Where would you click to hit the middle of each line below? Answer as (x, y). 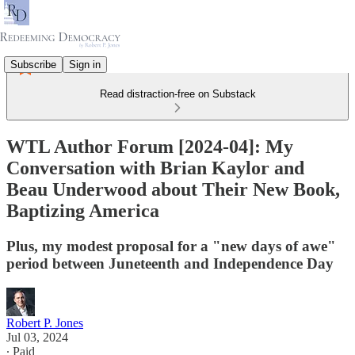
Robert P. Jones (45, 323)
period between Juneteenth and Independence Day (170, 263)
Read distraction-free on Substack (177, 94)
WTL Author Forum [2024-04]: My (150, 146)
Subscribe (33, 64)
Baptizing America (83, 210)
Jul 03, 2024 (37, 337)
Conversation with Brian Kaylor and (155, 168)
